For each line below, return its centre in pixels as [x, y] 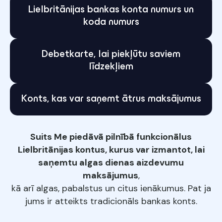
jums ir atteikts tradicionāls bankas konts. [111, 201]
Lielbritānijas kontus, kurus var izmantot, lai [111, 150]
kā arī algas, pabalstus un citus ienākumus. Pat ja [111, 188]
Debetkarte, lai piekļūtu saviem [111, 55]
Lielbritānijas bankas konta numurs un [111, 10]
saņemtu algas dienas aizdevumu [111, 163]
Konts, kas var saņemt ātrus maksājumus [111, 99]
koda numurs [111, 22]
